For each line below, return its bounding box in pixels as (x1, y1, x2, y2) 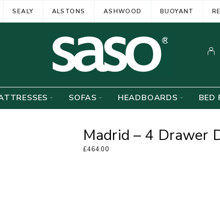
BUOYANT (160, 7, 194, 15)
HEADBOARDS (117, 92, 178, 103)
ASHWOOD (103, 7, 142, 15)
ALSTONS (52, 7, 85, 15)
